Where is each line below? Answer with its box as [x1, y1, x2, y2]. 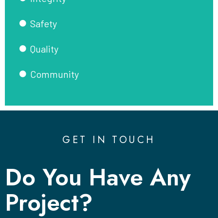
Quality [30, 42, 58, 54]
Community [30, 68, 79, 80]
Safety [30, 17, 57, 29]
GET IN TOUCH [62, 132, 156, 147]
